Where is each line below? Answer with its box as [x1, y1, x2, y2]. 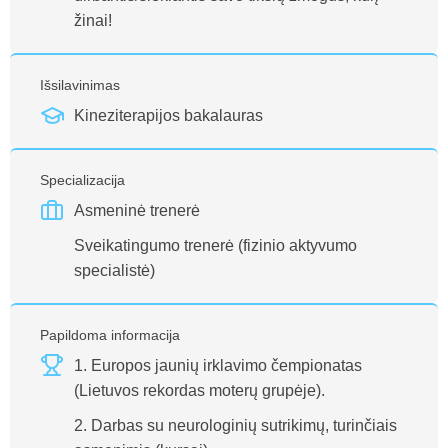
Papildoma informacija [40, 327, 180, 343]
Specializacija [40, 172, 125, 188]
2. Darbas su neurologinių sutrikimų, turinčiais [74, 417, 397, 434]
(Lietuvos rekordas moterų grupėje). [74, 382, 325, 399]
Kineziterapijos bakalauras [74, 107, 263, 124]
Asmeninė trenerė [74, 202, 200, 219]
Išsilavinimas [40, 77, 120, 93]
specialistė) [74, 262, 155, 279]
